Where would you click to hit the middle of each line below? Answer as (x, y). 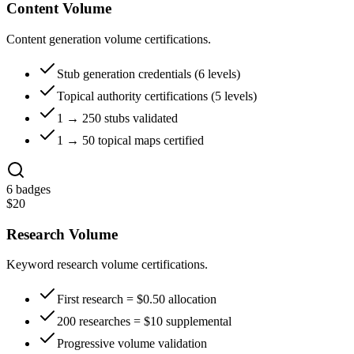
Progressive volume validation (132, 344)
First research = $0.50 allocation (137, 299)
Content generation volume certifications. (109, 39)
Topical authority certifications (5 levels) (157, 96)
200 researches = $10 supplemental (144, 322)
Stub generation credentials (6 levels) (149, 73)
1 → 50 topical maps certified (130, 140)
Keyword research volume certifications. (107, 265)
